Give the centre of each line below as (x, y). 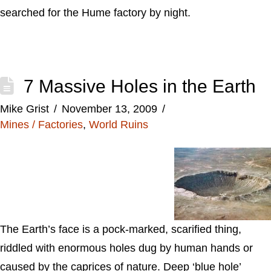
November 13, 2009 (109, 109)
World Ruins (119, 125)
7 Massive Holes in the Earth (139, 86)
